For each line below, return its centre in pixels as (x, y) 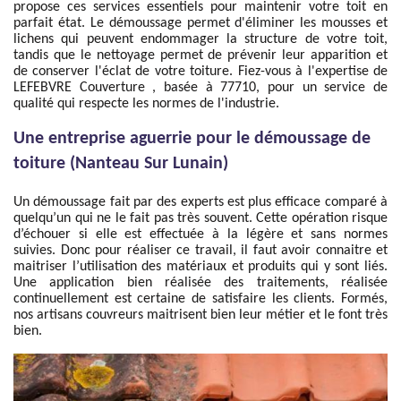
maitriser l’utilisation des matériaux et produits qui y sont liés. (200, 267)
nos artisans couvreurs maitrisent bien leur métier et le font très (200, 315)
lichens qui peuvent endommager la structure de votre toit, (200, 39)
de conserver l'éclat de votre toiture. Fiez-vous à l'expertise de (200, 72)
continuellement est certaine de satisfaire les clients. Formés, (200, 299)
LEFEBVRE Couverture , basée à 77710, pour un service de (200, 88)
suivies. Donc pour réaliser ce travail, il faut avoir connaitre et (200, 251)
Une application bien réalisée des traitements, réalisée (200, 283)
